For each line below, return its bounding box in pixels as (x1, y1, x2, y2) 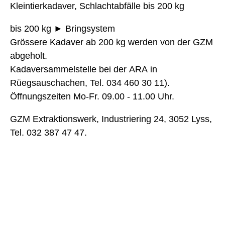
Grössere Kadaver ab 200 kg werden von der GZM (10, 37, 213, 48)
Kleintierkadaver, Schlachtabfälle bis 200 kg (10, 1, 184, 12)
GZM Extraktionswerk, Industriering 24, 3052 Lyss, (10, 114, 212, 125)
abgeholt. (10, 51, 47, 61)
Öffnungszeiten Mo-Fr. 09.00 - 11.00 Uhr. (10, 91, 174, 102)
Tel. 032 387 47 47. (10, 128, 87, 138)
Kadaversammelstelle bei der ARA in (10, 64, 157, 75)
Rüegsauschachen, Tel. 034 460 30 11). (10, 78, 170, 88)
